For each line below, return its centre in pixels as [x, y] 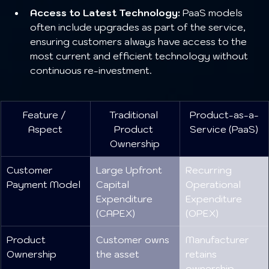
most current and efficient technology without [140, 56]
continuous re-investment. [91, 70]
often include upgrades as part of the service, [139, 27]
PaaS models [213, 12]
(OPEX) [202, 213]
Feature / [45, 114]
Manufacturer [219, 239]
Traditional [135, 114]
